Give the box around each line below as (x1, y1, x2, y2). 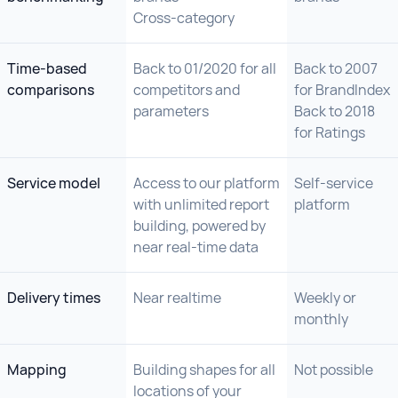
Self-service (294, 173, 373, 193)
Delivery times (7, 288, 100, 307)
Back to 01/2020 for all (133, 59, 276, 78)
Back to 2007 (294, 59, 378, 78)
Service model (7, 173, 100, 193)
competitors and (133, 80, 240, 99)
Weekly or (294, 288, 356, 307)
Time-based (7, 59, 87, 78)
